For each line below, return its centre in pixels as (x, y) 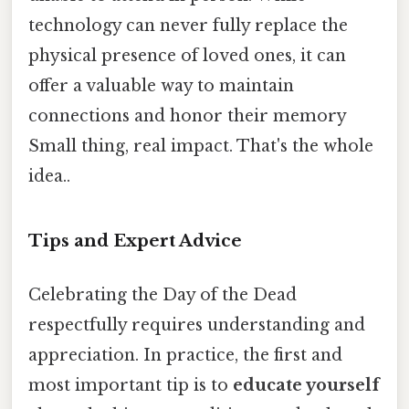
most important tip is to (131, 386)
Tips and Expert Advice (135, 241)
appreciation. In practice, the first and (185, 356)
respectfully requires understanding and (197, 325)
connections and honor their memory (187, 116)
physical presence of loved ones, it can (187, 56)
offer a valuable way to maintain (161, 86)
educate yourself (306, 386)
